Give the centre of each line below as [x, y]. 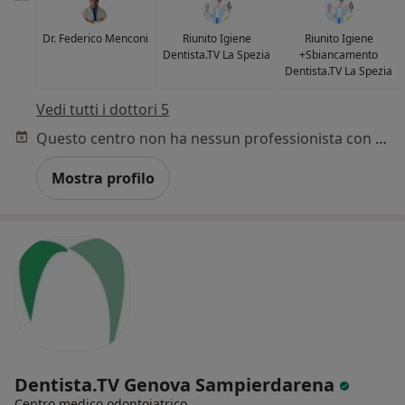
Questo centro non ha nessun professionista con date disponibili [381, 139]
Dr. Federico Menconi [95, 39]
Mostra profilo [103, 179]
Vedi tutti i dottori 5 [103, 110]
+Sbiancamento [339, 55]
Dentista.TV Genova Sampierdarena [177, 385]
